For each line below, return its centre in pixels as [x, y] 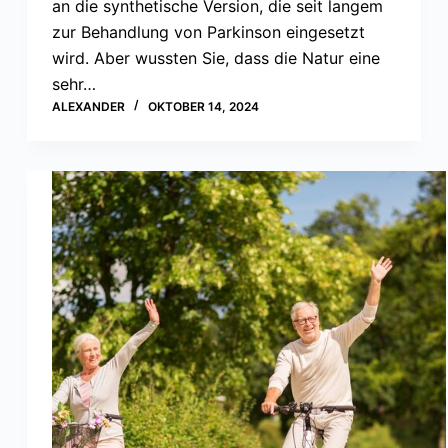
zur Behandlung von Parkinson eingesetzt [208, 31]
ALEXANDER [88, 106]
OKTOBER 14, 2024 [203, 106]
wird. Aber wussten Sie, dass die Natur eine [215, 57]
